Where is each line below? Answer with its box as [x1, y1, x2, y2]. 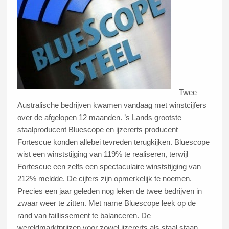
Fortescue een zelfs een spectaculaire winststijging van [17, 162, 201, 171]
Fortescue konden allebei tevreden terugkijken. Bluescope [17, 137, 210, 146]
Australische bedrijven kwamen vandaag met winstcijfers [17, 100, 207, 109]
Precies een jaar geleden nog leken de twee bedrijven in [17, 186, 202, 195]
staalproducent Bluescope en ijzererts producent [17, 125, 178, 134]
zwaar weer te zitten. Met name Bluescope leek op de [17, 198, 196, 208]
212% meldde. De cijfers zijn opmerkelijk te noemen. [17, 174, 192, 183]
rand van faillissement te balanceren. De [17, 211, 151, 220]
